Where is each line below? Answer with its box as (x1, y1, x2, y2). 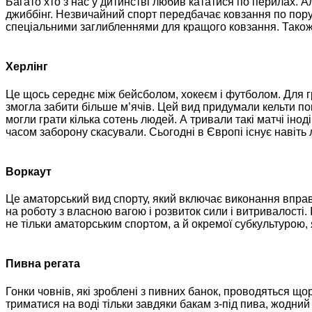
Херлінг (6, 61, 48, 73)
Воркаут (6, 165, 52, 178)
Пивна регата (6, 258, 80, 270)
